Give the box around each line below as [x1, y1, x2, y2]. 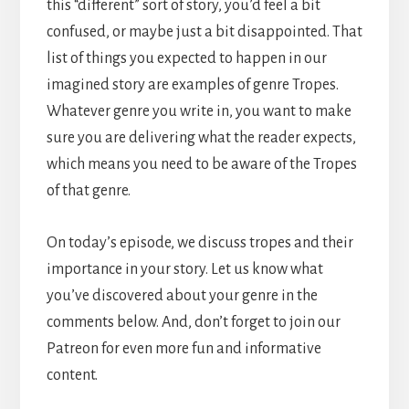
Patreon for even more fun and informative [46, 341, 321, 358]
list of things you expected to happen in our [46, 50, 327, 68]
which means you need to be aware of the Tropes [46, 156, 357, 173]
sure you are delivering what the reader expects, [46, 130, 356, 147]
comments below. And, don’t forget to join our [46, 314, 341, 331]
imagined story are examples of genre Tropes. [46, 77, 339, 94]
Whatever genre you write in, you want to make [46, 103, 351, 121]
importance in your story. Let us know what [46, 261, 323, 278]
